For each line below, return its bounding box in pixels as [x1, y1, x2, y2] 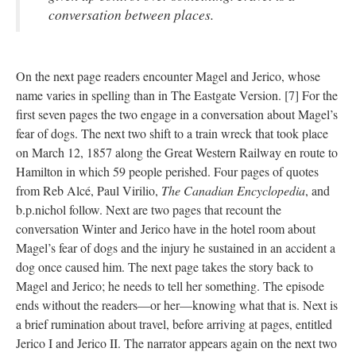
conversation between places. [48, 4, 214, 24]
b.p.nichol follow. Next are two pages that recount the [16, 200, 281, 218]
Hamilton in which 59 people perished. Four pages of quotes [16, 162, 319, 180]
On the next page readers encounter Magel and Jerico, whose [16, 67, 320, 84]
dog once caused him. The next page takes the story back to [16, 257, 313, 275]
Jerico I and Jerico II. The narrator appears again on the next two [16, 334, 337, 351]
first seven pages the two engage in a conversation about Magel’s [16, 105, 338, 122]
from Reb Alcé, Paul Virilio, [16, 181, 161, 199]
